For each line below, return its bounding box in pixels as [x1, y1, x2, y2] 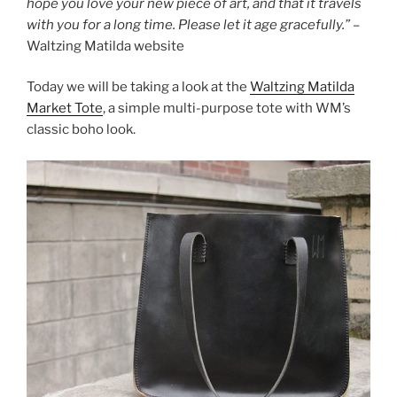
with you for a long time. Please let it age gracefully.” [27, 16, 350, 33]
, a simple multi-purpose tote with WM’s [103, 100, 351, 117]
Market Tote [27, 100, 103, 117]
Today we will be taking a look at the [27, 79, 250, 96]
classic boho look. [27, 121, 136, 138]
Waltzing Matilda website [27, 37, 184, 54]
